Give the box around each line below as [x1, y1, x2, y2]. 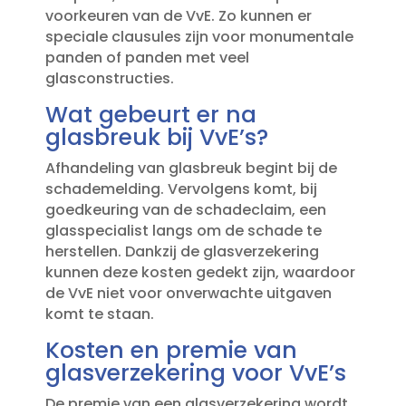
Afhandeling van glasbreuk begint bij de [44, 158, 337, 179]
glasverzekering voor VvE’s [44, 357, 346, 390]
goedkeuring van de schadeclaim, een [44, 199, 326, 221]
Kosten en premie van [44, 334, 297, 367]
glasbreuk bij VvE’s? [44, 121, 268, 154]
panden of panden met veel [44, 47, 249, 69]
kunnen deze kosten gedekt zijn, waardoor [44, 262, 355, 284]
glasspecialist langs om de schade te [44, 220, 322, 242]
